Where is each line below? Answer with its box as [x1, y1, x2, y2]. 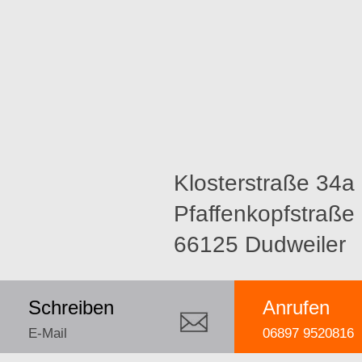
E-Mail [28, 326, 67, 341]
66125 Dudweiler [174, 232, 346, 257]
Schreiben [28, 297, 114, 318]
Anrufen [263, 297, 330, 318]
